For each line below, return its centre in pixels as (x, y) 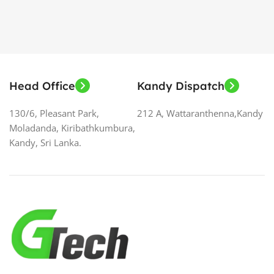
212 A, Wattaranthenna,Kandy (200, 113)
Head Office (42, 86)
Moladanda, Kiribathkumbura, (72, 128)
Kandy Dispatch (181, 86)
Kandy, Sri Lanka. (45, 142)
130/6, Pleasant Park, (54, 113)
